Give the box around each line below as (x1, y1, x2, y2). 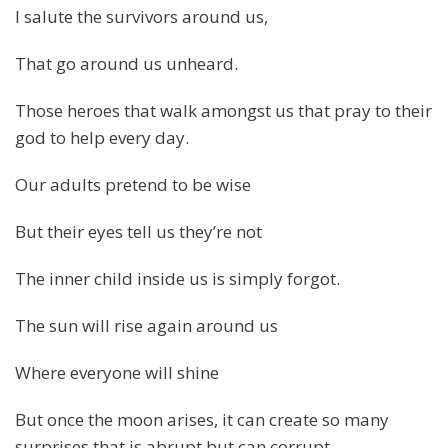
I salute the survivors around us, (15, 4, 268, 28)
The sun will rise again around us (15, 313, 278, 337)
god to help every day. (15, 125, 189, 149)
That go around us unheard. (15, 51, 238, 75)
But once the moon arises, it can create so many (15, 407, 389, 431)
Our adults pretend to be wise (15, 172, 251, 196)
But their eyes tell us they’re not (15, 219, 262, 243)
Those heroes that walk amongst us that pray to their (15, 98, 432, 122)
